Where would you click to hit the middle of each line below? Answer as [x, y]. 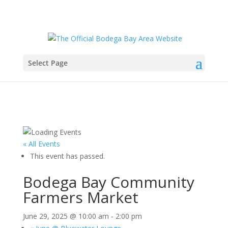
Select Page [48, 63]
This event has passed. [67, 156]
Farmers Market [80, 197]
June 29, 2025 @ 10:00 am [66, 216]
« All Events [41, 144]
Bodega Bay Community [108, 182]
